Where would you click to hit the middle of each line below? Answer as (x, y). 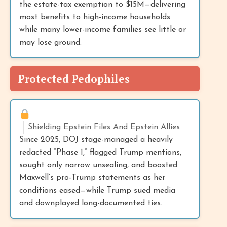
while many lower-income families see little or (103, 30)
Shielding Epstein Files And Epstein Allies (104, 127)
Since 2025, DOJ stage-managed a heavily (96, 140)
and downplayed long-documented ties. (91, 203)
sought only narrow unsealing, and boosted (98, 165)
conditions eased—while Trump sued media (97, 190)
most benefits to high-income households (95, 17)
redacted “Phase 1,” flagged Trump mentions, (100, 152)
